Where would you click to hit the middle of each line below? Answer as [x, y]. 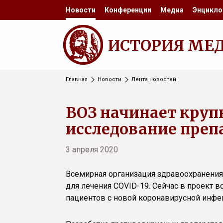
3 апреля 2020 [92, 150]
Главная [77, 79]
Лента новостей [154, 79]
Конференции [128, 10]
